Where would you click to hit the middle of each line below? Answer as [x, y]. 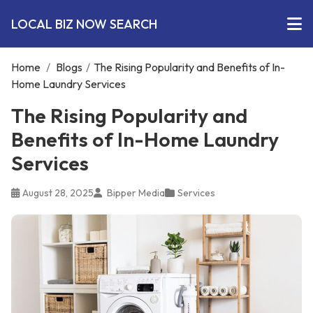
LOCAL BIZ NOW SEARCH [84, 24]
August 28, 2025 [58, 193]
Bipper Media [135, 193]
